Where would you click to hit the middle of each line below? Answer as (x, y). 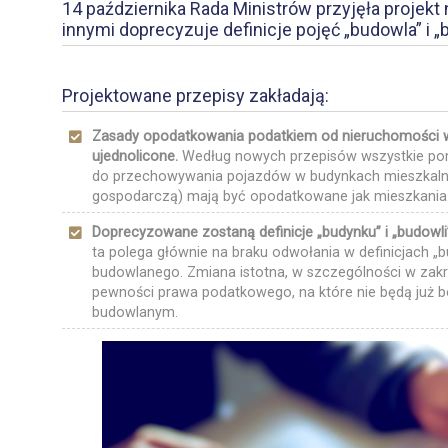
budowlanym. (135, 312)
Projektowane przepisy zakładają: (195, 95)
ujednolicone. (137, 156)
